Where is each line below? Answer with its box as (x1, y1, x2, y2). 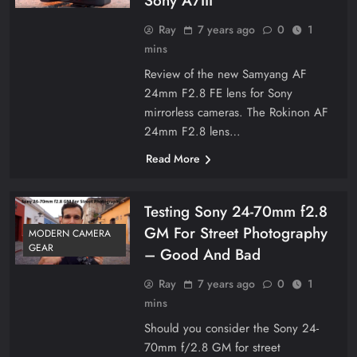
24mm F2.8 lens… (143, 122, 241, 140)
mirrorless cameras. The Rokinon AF (143, 103, 328, 121)
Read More (145, 150, 200, 167)
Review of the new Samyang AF (143, 65, 307, 83)
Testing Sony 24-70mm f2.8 (143, 200, 328, 222)
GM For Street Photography (143, 222, 328, 244)
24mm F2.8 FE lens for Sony (143, 84, 292, 102)
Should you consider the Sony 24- (143, 319, 319, 337)
